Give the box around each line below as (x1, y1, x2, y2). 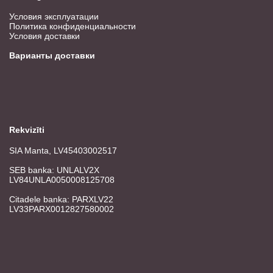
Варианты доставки (9, 51, 95, 60)
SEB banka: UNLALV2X (9, 165, 99, 175)
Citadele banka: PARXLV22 (9, 194, 113, 204)
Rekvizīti (9, 125, 44, 135)
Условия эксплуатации (9, 12, 99, 21)
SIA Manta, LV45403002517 (9, 146, 117, 155)
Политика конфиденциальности (9, 21, 136, 31)
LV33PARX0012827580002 (9, 204, 114, 214)
